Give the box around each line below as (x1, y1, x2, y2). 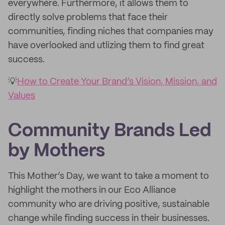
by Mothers (8, 143, 105, 160)
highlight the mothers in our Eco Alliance (8, 186, 176, 195)
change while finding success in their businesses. (8, 214, 209, 223)
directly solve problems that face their (8, 13, 168, 22)
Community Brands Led (8, 123, 211, 140)
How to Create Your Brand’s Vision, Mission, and (17, 77, 217, 86)
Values (8, 91, 35, 100)
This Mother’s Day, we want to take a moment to (8, 172, 209, 181)
